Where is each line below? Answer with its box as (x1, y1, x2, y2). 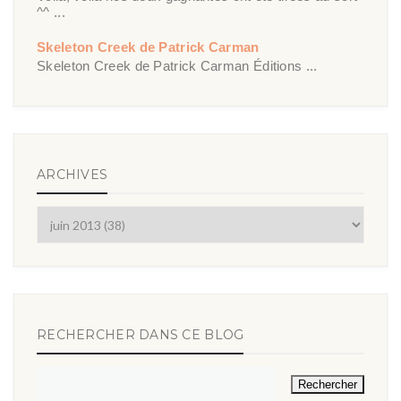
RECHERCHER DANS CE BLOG (37, 327, 244, 344)
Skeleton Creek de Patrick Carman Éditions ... (37, 57, 318, 73)
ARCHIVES (37, 166, 108, 183)
